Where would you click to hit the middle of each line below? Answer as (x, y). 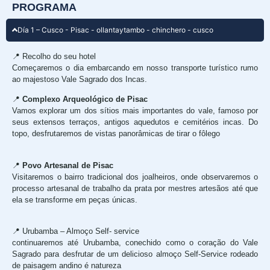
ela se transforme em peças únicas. (75, 199)
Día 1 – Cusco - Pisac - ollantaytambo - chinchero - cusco (116, 30)
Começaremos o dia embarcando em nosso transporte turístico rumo (135, 67)
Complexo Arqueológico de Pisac (85, 99)
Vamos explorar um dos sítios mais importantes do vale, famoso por (135, 111)
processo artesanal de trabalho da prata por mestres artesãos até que (135, 188)
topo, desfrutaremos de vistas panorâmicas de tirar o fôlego (116, 134)
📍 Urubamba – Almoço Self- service (76, 231)
